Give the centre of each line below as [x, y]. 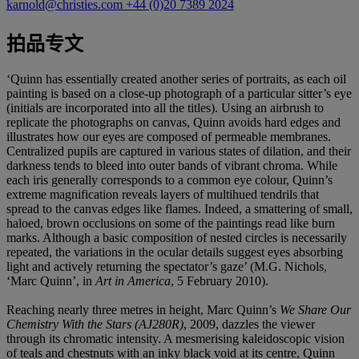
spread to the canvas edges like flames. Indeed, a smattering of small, [179, 208]
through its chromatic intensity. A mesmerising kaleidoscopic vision [175, 338]
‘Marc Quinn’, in [51, 280]
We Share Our [315, 309]
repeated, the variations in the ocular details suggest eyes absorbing [175, 252]
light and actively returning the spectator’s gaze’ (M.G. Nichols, [167, 266]
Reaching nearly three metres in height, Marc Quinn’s [143, 309]
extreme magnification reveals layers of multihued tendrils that [163, 194]
